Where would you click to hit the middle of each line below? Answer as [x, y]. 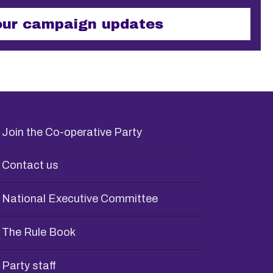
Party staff [29, 266]
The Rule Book [39, 232]
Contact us [30, 165]
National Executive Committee [80, 199]
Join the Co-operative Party [72, 132]
